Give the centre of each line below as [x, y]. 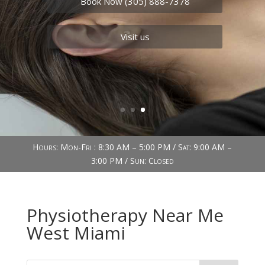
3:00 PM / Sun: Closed [132, 161]
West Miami [76, 233]
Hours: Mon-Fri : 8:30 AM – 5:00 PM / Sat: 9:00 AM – [132, 147]
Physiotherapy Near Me [125, 215]
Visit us [135, 36]
